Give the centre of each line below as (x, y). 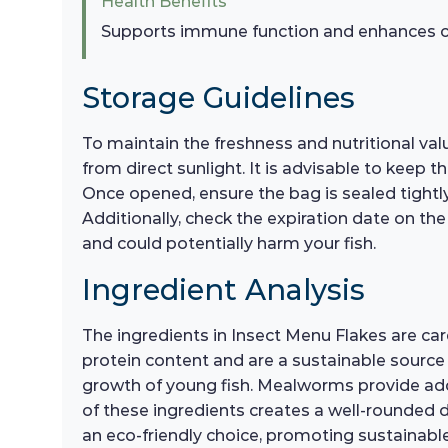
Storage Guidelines (218, 98)
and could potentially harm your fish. (229, 244)
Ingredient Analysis (223, 290)
